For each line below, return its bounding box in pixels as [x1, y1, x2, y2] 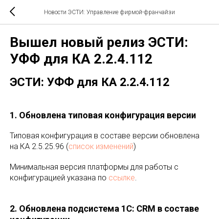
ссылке [109, 173, 135, 182]
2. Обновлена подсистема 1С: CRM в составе [10, 203, 199, 214]
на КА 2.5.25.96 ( [10, 142, 68, 151]
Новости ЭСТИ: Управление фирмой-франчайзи [44, 9, 175, 16]
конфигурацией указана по [10, 173, 109, 182]
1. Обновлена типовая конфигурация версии [10, 110, 196, 120]
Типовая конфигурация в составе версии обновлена [10, 131, 199, 140]
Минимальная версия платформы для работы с [10, 162, 178, 172]
